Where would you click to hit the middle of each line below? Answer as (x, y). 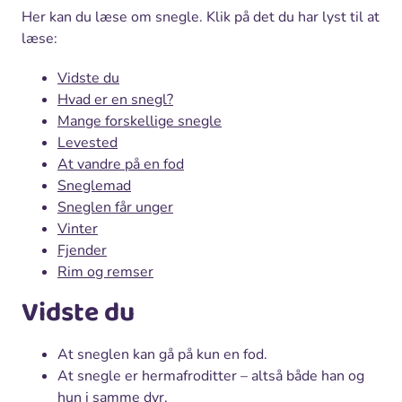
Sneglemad (94, 185)
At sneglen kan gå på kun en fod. (162, 354)
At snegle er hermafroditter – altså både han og (211, 376)
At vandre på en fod (121, 164)
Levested (87, 142)
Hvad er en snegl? (115, 99)
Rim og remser (105, 271)
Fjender (82, 250)
